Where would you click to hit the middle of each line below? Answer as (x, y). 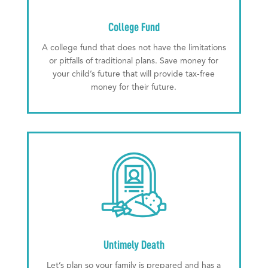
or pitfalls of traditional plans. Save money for (134, 61)
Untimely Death (134, 245)
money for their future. (134, 88)
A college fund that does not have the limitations (134, 48)
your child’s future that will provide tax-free (134, 74)
